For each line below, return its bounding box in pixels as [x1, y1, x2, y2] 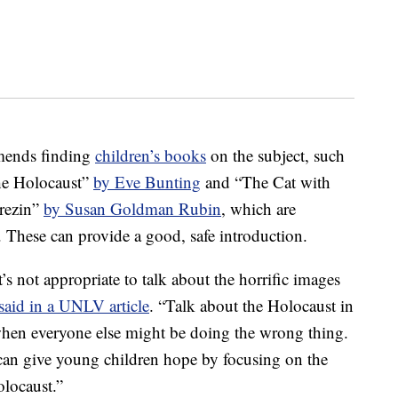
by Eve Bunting [93, 171, 201, 194]
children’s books [95, 144, 206, 167]
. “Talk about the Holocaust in [149, 294, 354, 317]
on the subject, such [206, 144, 345, 167]
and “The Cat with [201, 171, 330, 194]
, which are [221, 197, 296, 220]
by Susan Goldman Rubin [44, 197, 221, 220]
